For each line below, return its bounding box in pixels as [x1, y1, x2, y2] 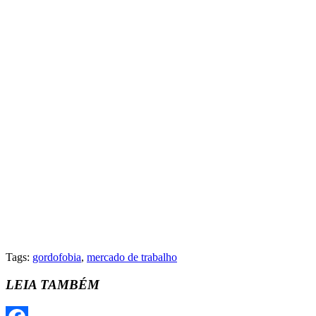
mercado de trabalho [87, 251, 177, 264]
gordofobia [32, 251, 81, 264]
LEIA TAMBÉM [6, 276, 99, 292]
